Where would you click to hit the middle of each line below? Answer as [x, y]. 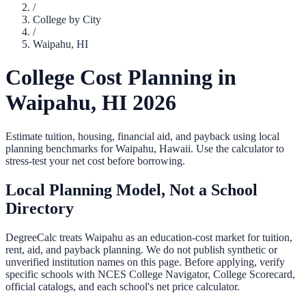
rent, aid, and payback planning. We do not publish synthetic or [141, 249]
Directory [40, 208]
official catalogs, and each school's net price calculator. [123, 286]
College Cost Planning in [121, 78]
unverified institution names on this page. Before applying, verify [145, 262]
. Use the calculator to [237, 148]
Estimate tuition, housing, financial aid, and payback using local [142, 136]
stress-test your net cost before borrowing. [95, 161]
